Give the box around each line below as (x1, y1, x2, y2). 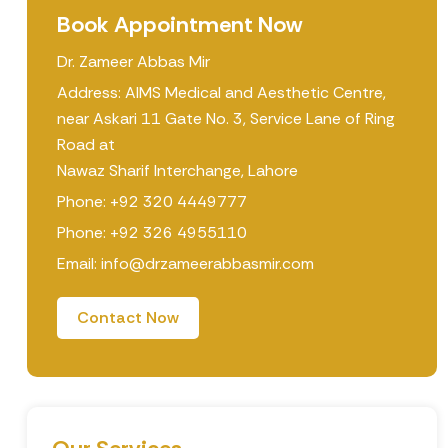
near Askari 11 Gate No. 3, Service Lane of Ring (56, 107, 395, 129)
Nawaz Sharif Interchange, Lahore (56, 159, 298, 181)
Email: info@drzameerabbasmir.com (56, 252, 314, 274)
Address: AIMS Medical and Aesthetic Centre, (56, 81, 386, 103)
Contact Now (76, 306, 179, 328)
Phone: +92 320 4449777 (56, 190, 247, 212)
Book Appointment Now (56, 9, 302, 39)
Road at (56, 133, 115, 155)
